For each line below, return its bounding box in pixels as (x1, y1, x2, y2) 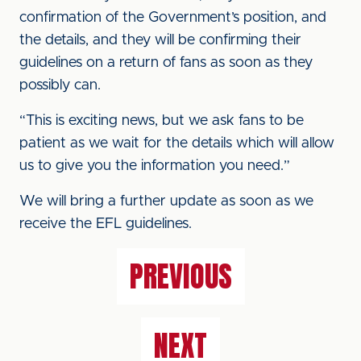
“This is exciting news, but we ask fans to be (19, 114, 304, 128)
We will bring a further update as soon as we (19, 194, 313, 209)
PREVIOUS (129, 255, 232, 298)
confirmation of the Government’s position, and (19, 10, 326, 25)
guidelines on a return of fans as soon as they (19, 56, 313, 70)
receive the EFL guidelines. (19, 217, 192, 231)
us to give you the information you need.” (19, 159, 290, 173)
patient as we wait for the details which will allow (19, 136, 334, 151)
